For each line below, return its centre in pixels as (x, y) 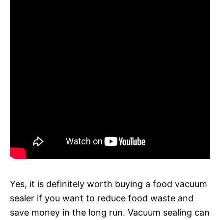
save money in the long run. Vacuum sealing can (110, 212)
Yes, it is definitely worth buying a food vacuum (109, 184)
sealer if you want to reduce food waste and (102, 198)
